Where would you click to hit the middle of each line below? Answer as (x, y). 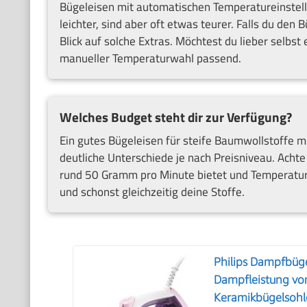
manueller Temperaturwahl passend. (150, 59)
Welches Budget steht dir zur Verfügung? (175, 117)
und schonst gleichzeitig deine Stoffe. (152, 192)
